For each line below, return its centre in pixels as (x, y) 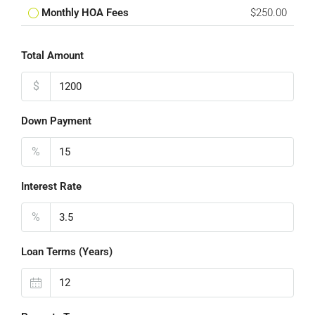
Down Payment (56, 121)
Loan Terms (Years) (67, 252)
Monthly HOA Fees (85, 13)
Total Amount (52, 56)
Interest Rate (51, 186)
